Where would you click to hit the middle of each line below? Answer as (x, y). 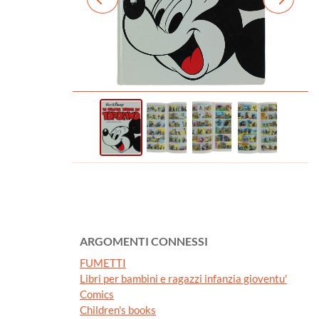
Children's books (118, 310)
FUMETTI (103, 263)
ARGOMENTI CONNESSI (144, 241)
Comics (97, 294)
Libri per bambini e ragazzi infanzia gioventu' (183, 279)
